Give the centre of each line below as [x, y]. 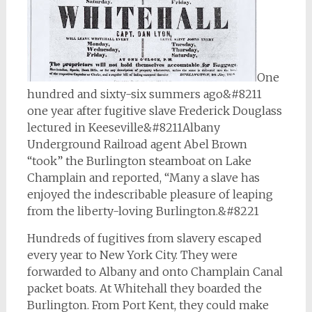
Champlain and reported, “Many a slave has [143, 178]
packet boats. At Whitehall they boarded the [144, 289]
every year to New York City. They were [132, 255]
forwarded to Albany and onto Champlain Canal [155, 272]
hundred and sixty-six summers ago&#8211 [144, 94]
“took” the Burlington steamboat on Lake [139, 161]
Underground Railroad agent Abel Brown [137, 145]
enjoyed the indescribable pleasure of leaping [150, 195]
